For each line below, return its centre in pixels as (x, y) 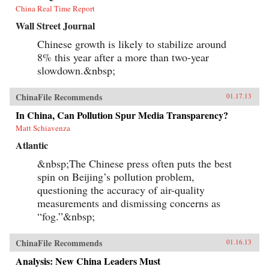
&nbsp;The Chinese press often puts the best (134, 163)
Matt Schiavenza (43, 128)
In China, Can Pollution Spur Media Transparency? (122, 115)
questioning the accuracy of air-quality (121, 190)
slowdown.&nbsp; (76, 70)
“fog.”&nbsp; (66, 216)
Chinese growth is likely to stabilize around (132, 44)
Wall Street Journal (55, 26)
